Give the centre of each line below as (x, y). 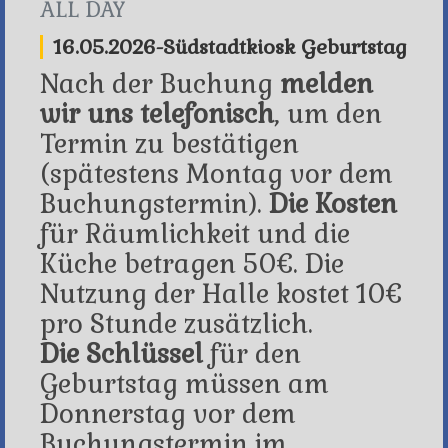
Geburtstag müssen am (184, 384)
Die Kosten (329, 204)
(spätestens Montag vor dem (216, 174)
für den (252, 354)
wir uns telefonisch (157, 114)
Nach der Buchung (160, 84)
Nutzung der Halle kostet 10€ (221, 294)
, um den (328, 114)
